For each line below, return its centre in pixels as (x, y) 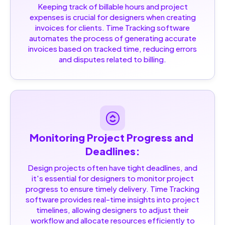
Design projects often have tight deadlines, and (113, 168)
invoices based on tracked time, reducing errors (113, 49)
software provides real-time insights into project (113, 199)
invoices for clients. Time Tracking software (113, 28)
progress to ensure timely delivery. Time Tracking (113, 189)
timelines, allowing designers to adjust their (113, 210)
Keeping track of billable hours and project (113, 7)
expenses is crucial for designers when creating (113, 17)
